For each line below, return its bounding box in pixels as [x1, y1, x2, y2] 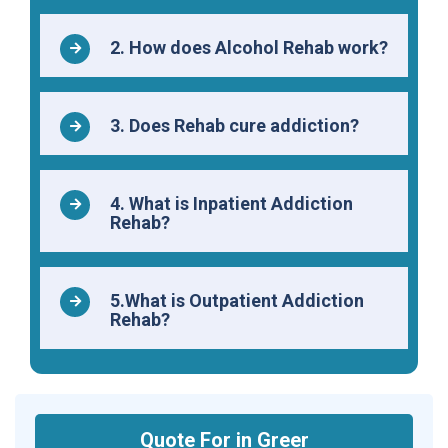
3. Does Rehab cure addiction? [110, 115, 359, 137]
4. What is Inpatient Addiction [110, 193, 353, 215]
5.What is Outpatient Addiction [110, 290, 364, 312]
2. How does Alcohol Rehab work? [110, 37, 388, 59]
